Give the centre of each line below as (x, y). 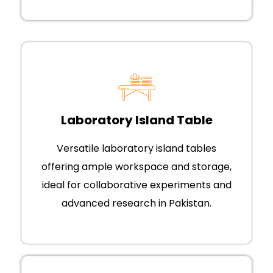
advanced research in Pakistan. (136, 204)
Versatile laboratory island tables (136, 149)
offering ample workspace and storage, (136, 167)
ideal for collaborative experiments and (136, 185)
